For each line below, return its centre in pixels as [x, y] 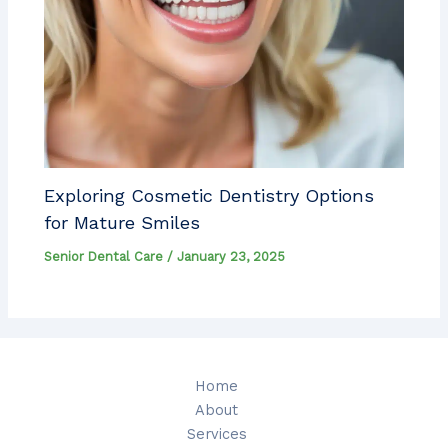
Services [216, 434]
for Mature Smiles [122, 223]
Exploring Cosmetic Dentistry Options [209, 196]
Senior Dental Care [104, 257]
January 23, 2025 [231, 257]
